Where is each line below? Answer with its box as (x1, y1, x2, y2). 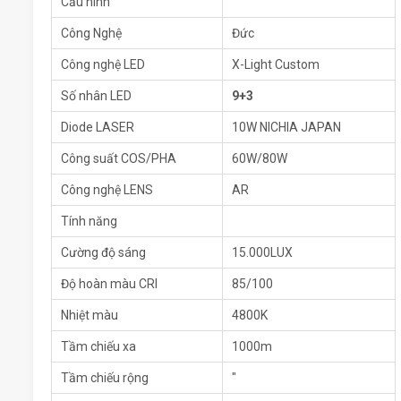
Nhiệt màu (61, 308, 118, 323)
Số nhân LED (61, 89, 132, 104)
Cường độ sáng (61, 245, 146, 260)
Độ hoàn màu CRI (61, 277, 158, 292)
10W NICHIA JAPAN (232, 120, 341, 135)
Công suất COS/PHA (61, 151, 176, 166)
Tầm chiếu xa (61, 339, 136, 354)
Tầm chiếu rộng (61, 371, 149, 386)
